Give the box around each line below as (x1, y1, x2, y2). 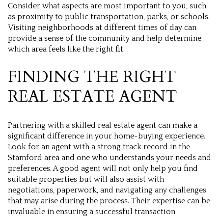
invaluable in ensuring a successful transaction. (8, 207, 177, 217)
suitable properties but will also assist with (8, 175, 164, 184)
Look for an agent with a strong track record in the (8, 142, 190, 152)
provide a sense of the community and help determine (8, 33, 201, 43)
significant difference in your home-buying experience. (8, 132, 205, 141)
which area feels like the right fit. (8, 44, 125, 54)
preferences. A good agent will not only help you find (8, 164, 198, 173)
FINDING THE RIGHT (8, 66, 176, 88)
